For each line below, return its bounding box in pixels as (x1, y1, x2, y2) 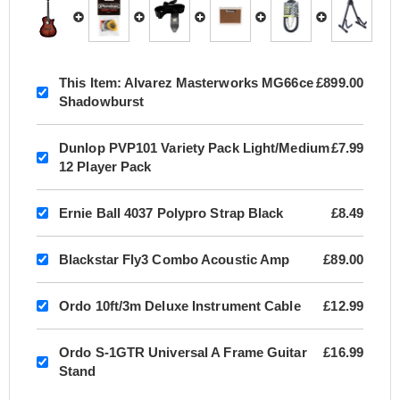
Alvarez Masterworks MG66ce (121, 75, 313, 91)
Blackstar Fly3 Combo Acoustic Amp (59, 252, 290, 268)
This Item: (59, 75, 121, 91)
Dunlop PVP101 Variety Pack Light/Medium (59, 140, 329, 156)
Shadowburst (59, 94, 145, 110)
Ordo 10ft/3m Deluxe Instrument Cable (59, 298, 301, 314)
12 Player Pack (59, 159, 152, 175)
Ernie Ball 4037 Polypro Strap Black (59, 205, 284, 221)
